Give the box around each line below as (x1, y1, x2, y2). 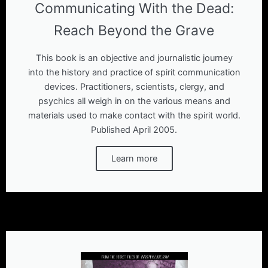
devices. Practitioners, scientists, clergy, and (44, 81, 224, 93)
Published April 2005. (91, 124, 177, 136)
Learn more (111, 153, 157, 165)
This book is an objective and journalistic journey (35, 53, 233, 64)
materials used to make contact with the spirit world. (28, 110, 240, 121)
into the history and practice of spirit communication (28, 67, 240, 78)
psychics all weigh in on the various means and (38, 96, 230, 107)
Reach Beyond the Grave (54, 22, 214, 39)
